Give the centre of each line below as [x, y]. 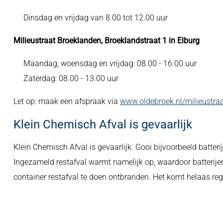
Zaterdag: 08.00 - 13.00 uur [72, 78]
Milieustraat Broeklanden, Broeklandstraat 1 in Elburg [106, 41]
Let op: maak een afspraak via [66, 101]
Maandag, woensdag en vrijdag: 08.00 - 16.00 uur [110, 63]
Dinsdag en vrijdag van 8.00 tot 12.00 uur [95, 18]
